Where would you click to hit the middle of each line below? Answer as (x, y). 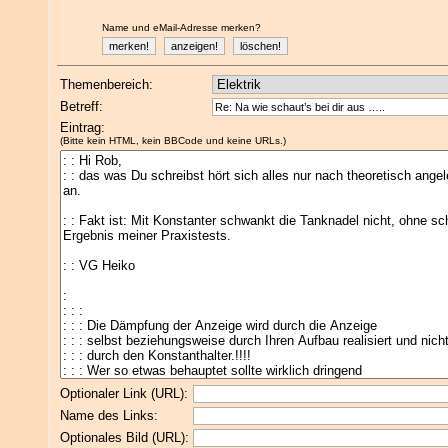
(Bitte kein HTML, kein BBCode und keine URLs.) (173, 140)
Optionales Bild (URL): (124, 437)
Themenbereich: (106, 84)
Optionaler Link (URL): (124, 393)
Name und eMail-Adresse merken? (181, 27)
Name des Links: (109, 415)
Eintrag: (82, 127)
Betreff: (81, 106)
